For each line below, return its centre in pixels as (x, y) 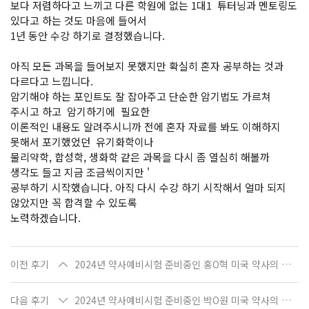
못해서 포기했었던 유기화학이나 (82, 142)
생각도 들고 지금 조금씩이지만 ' (80, 172)
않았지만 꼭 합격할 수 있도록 (74, 202)
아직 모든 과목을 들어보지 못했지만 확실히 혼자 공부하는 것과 (147, 66)
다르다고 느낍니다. (52, 81)
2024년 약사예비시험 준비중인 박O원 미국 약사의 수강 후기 (286, 300)
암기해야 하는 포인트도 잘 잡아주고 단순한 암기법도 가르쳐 (141, 96)
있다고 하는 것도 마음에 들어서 (79, 20)
